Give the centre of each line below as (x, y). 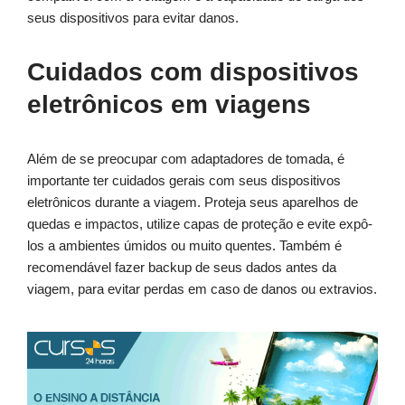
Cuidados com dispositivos (193, 72)
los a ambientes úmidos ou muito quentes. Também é (184, 246)
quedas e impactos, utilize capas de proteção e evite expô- (200, 224)
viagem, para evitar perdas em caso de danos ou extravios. (202, 289)
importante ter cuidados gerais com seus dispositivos (184, 181)
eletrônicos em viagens (169, 105)
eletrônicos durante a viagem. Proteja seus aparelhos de (193, 202)
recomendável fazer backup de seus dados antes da (182, 268)
